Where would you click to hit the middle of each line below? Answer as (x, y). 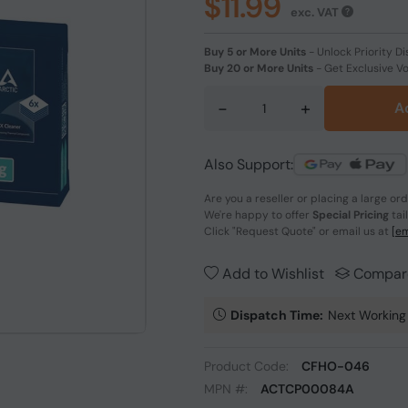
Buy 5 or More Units (255, 52)
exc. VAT (316, 12)
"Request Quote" (274, 231)
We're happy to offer (258, 215)
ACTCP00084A (307, 389)
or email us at (354, 231)
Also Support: (249, 164)
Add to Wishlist (271, 274)
